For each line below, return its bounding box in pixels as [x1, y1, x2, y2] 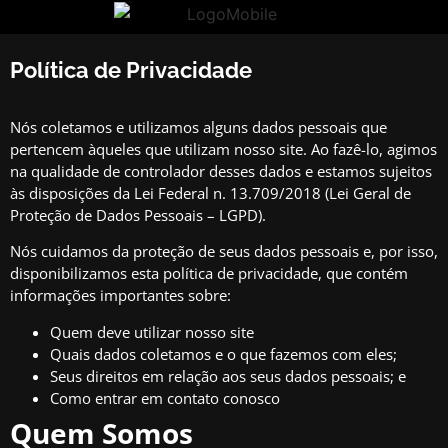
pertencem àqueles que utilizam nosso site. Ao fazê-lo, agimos [10, 139, 437, 159]
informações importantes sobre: [10, 285, 231, 306]
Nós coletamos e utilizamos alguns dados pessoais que [10, 117, 387, 137]
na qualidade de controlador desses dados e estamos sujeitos [10, 161, 432, 181]
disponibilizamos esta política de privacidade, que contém [10, 263, 408, 284]
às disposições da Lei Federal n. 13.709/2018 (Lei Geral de [10, 183, 411, 203]
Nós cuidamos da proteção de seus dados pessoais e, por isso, [10, 241, 438, 262]
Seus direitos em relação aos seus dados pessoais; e [50, 365, 406, 386]
